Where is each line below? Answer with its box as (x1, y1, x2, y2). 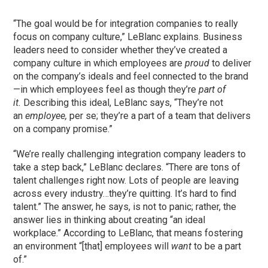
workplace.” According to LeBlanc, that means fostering (13, 227, 243, 239)
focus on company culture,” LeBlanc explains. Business (13, 31, 243, 42)
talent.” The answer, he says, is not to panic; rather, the (13, 200, 237, 212)
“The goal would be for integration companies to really (13, 17, 239, 29)
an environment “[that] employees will (13, 240, 172, 252)
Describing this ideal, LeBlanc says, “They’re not (21, 96, 224, 108)
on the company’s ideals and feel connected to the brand (13, 70, 249, 82)
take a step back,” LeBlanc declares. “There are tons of (13, 161, 241, 173)
